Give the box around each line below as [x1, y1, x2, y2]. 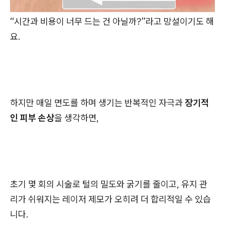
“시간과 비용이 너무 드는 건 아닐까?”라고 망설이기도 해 [10, 15, 214, 27]
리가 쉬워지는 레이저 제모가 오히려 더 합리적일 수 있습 [10, 193, 211, 205]
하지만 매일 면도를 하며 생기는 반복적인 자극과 [10, 96, 185, 108]
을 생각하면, [54, 111, 99, 124]
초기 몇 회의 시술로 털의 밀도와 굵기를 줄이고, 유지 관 [10, 178, 207, 190]
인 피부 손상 [10, 111, 54, 124]
